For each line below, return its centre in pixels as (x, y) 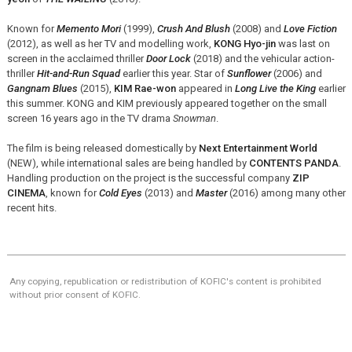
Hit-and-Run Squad (78, 73)
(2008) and (257, 28)
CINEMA (26, 192)
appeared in (205, 88)
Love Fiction (310, 28)
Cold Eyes (120, 192)
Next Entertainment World (258, 148)
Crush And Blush (193, 28)
